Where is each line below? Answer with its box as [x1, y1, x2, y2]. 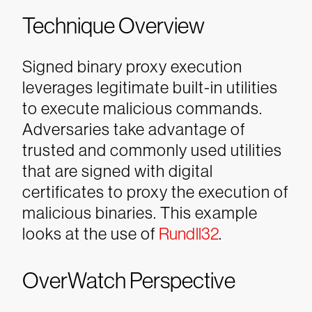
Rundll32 [159, 224, 219, 243]
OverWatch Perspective [22, 268, 235, 293]
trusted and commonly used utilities [22, 141, 282, 159]
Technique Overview [22, 13, 205, 38]
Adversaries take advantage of [22, 120, 245, 139]
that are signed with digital [22, 162, 213, 180]
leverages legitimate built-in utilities [22, 78, 278, 97]
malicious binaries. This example [22, 203, 258, 222]
